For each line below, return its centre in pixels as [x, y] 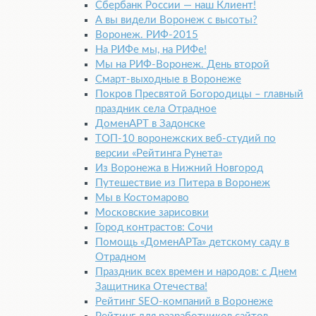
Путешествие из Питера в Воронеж [183, 183]
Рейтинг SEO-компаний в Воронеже [184, 302]
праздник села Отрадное [156, 109]
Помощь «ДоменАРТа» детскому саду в [192, 243]
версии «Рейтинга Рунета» [159, 154]
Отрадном [121, 257]
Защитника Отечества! [151, 287]
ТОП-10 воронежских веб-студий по [186, 139]
